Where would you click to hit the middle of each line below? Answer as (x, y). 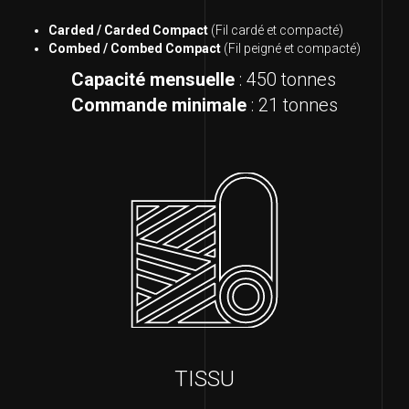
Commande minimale (159, 105)
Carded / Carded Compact (128, 31)
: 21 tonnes (292, 105)
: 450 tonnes (285, 80)
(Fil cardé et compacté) (276, 31)
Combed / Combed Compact (135, 49)
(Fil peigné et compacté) (291, 49)
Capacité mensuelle (153, 80)
